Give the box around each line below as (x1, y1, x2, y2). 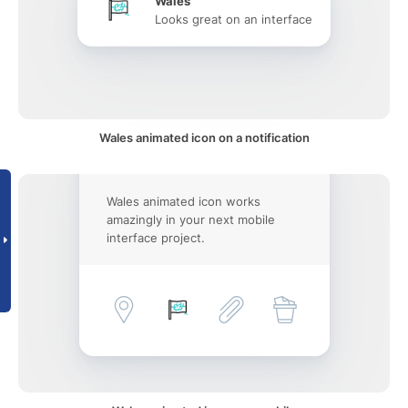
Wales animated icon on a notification (98, 130, 310, 145)
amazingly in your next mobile (106, 212, 275, 227)
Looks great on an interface (155, 12, 312, 26)
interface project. (106, 230, 205, 245)
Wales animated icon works (106, 194, 260, 209)
